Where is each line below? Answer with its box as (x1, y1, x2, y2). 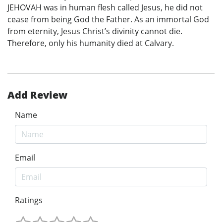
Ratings (15, 194, 43, 206)
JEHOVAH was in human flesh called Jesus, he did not (7, 1, 203, 13)
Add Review (7, 88, 67, 102)
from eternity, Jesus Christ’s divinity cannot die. (7, 25, 182, 37)
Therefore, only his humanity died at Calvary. (7, 37, 174, 49)
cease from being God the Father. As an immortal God (7, 13, 209, 25)
